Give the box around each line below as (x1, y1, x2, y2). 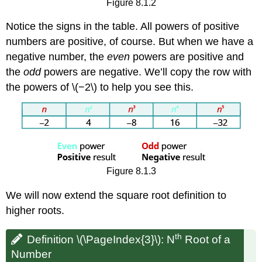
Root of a (182, 233, 231, 246)
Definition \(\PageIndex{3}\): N (27, 233, 175, 246)
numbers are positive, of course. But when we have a (6, 36, 254, 48)
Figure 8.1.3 (106, 166, 156, 177)
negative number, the (6, 51, 108, 63)
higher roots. (6, 204, 65, 216)
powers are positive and (130, 51, 244, 63)
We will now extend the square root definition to (6, 189, 227, 201)
